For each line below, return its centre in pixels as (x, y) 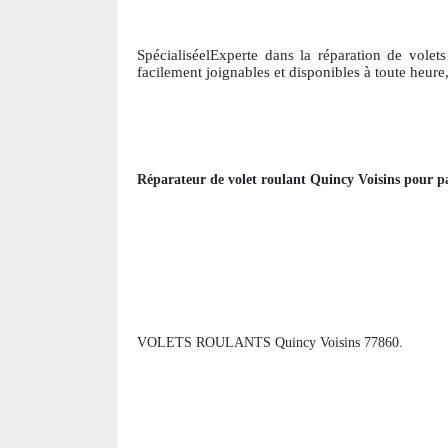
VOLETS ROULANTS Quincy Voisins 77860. (270, 343)
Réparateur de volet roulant (223, 180)
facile (154, 72)
